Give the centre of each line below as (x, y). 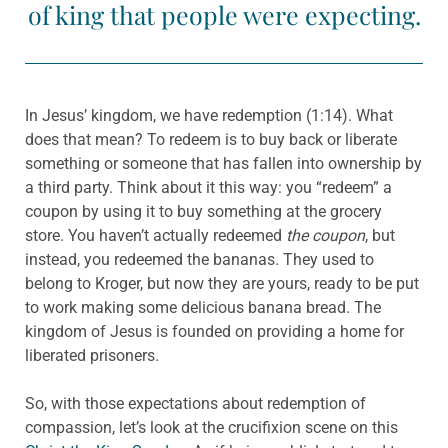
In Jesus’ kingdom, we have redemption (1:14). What (209, 116)
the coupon (325, 236)
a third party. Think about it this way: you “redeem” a (208, 188)
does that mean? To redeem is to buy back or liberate (211, 140)
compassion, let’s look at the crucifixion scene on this (211, 428)
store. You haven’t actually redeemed (155, 236)
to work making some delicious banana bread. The (203, 308)
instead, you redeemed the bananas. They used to (199, 260)
